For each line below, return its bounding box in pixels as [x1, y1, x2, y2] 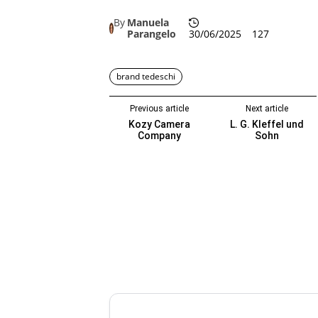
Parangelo [127, 26, 176, 40]
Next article [245, 104, 288, 114]
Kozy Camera [128, 119, 190, 131]
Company [137, 130, 181, 142]
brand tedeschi [116, 70, 175, 83]
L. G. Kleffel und [229, 119, 304, 131]
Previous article [129, 104, 189, 114]
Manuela [127, 15, 169, 29]
